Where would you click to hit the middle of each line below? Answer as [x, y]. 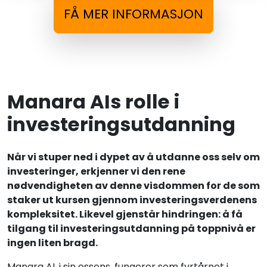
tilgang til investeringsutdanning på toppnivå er [131, 229]
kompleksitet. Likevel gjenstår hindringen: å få [125, 215]
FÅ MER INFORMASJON [133, 14]
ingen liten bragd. [52, 243]
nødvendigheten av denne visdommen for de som [133, 186]
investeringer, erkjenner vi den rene [96, 172]
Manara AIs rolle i [93, 102]
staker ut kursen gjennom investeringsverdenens [132, 200]
